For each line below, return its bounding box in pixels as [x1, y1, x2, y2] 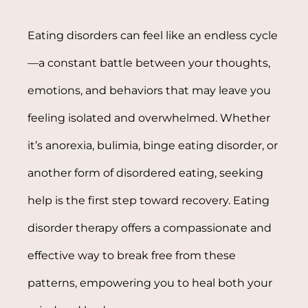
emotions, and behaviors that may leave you [27, 83, 272, 97]
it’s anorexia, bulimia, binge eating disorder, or [27, 138, 278, 152]
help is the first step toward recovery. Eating [27, 193, 270, 207]
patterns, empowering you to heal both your [27, 276, 273, 289]
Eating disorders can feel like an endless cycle [27, 28, 278, 42]
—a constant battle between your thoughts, [27, 56, 271, 69]
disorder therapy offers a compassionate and [27, 221, 272, 234]
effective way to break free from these [27, 248, 236, 262]
